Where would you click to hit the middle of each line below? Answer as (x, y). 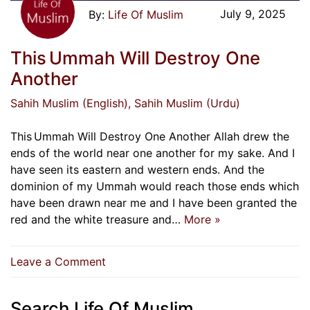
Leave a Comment (58, 261)
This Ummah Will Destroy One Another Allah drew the (150, 136)
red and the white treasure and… (97, 219)
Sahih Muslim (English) (69, 103)
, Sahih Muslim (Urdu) (184, 103)
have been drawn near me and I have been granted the (154, 202)
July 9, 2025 (253, 13)
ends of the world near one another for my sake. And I (153, 153)
